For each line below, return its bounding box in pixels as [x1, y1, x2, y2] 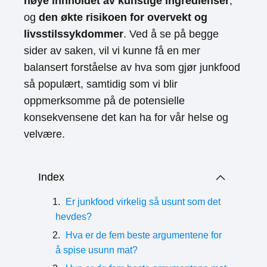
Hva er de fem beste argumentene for [66, 230, 222, 240]
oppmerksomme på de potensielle [24, 95, 185, 107]
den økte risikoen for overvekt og [39, 11, 207, 23]
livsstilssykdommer [24, 28, 123, 40]
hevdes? [55, 212, 92, 222]
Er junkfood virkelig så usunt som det [66, 197, 221, 207]
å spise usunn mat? [55, 245, 138, 255]
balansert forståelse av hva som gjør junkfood [24, 61, 240, 73]
